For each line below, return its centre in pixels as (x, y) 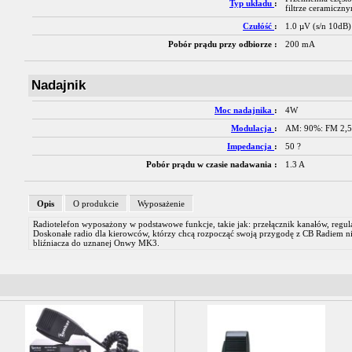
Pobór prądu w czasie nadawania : (212, 164)
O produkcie (96, 203)
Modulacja (253, 128)
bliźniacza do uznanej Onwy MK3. (96, 243)
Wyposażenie (161, 203)
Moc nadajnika (244, 110)
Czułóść (258, 26)
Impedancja (251, 146)
